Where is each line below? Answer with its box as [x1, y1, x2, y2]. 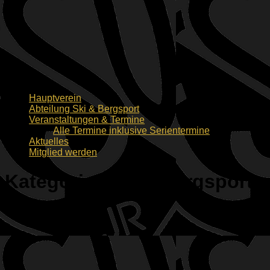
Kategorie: [5, 171, 107, 193]
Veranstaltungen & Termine [29, 115, 145, 125]
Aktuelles [29, 136, 69, 146]
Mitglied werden [29, 147, 97, 157]
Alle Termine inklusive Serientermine [53, 125, 210, 136]
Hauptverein [29, 93, 81, 103]
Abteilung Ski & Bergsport [29, 104, 139, 114]
